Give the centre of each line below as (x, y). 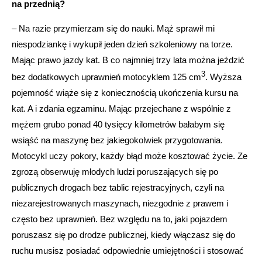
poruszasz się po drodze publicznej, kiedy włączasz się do (123, 235)
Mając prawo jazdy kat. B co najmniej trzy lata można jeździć (128, 60)
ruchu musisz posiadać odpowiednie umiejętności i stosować (128, 250)
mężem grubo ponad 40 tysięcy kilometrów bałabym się (118, 124)
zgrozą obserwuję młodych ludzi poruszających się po (115, 171)
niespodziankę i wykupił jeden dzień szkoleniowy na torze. (122, 44)
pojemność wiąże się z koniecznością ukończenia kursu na (125, 92)
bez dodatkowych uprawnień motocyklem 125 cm (106, 77)
